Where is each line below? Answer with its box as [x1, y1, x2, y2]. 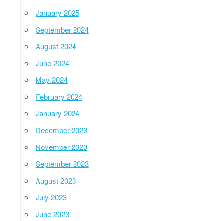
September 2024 [35, 24, 89, 35]
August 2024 [35, 40, 76, 51]
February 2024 [35, 91, 82, 102]
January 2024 [35, 108, 79, 118]
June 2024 [35, 57, 69, 68]
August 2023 [35, 175, 76, 185]
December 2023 [35, 124, 87, 135]
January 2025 [35, 7, 79, 18]
